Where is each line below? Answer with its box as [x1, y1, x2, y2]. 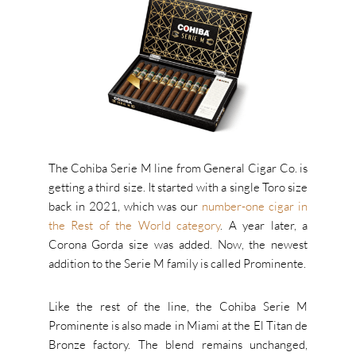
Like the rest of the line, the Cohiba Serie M [48, 299, 308, 315]
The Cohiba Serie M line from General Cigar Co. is [48, 161, 308, 176]
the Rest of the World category [48, 218, 221, 234]
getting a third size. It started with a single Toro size [48, 180, 308, 195]
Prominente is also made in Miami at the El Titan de [48, 318, 308, 334]
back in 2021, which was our [48, 199, 203, 215]
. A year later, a [220, 218, 308, 234]
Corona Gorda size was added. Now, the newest [48, 237, 308, 253]
